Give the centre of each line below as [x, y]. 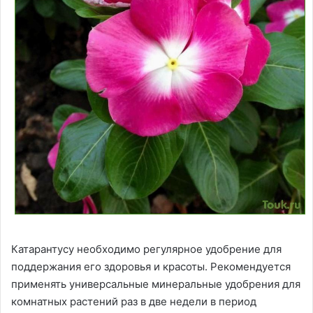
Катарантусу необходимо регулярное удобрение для [146, 249]
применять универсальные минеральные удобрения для [156, 284]
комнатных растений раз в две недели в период [134, 302]
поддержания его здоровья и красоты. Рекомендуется [151, 267]
